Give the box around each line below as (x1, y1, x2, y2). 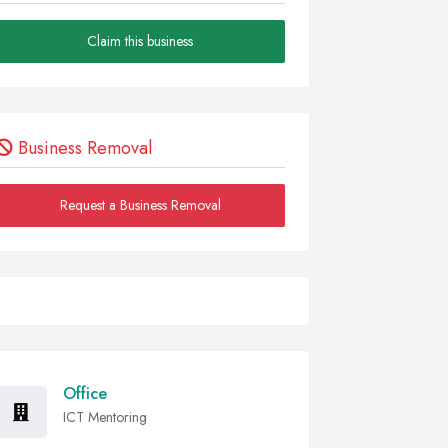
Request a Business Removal (59, 195, 221, 215)
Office (63, 382, 107, 405)
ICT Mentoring (63, 407, 147, 427)
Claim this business (87, 31, 193, 51)
